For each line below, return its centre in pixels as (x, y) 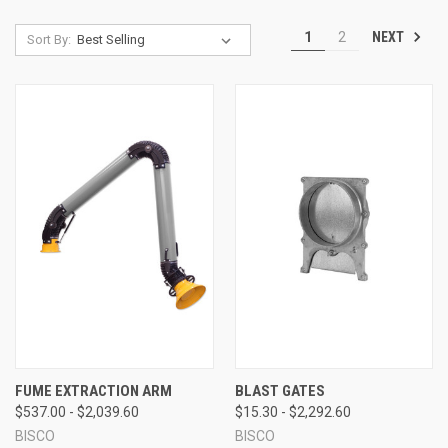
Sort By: (48, 39)
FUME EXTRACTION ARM (93, 390)
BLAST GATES (279, 390)
